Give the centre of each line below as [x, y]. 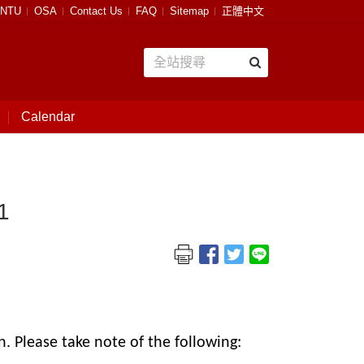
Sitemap [189, 11]
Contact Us [96, 11]
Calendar [48, 117]
